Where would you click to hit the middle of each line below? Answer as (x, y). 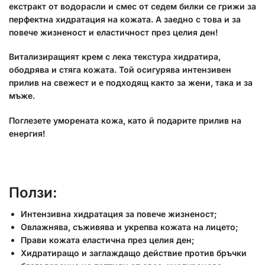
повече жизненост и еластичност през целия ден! (114, 32)
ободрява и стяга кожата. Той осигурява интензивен (120, 70)
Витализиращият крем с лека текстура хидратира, (115, 57)
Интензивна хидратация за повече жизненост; (119, 214)
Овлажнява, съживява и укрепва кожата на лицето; (130, 227)
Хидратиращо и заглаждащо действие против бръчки (134, 253)
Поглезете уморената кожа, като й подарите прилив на (125, 120)
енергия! (27, 133)
